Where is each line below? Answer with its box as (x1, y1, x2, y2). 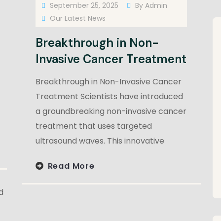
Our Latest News (49, 13, 106, 23)
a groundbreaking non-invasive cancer (35, 106, 186, 117)
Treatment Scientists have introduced (35, 91, 183, 102)
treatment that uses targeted (35, 120, 152, 132)
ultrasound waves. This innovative (35, 135, 164, 147)
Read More (47, 160, 95, 172)
